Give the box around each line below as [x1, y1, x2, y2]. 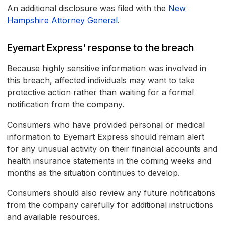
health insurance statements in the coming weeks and [7, 156, 211, 166]
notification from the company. [7, 99, 124, 110]
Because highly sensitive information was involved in [7, 63, 206, 74]
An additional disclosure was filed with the [7, 3, 168, 14]
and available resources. [7, 212, 100, 222]
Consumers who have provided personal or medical [7, 120, 205, 130]
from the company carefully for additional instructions [7, 200, 213, 210]
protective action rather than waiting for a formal [7, 87, 194, 98]
